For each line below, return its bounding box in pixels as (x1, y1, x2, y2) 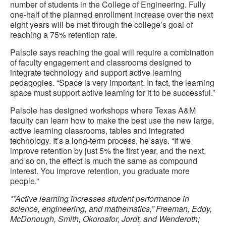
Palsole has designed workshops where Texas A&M (10, 104, 196, 117)
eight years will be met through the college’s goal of (10, 19, 193, 31)
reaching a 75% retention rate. (10, 29, 117, 41)
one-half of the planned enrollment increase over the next (10, 9, 213, 21)
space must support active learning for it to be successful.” (10, 87, 215, 99)
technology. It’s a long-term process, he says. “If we (10, 135, 191, 147)
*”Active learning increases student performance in (10, 193, 189, 205)
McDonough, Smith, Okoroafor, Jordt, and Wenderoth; (10, 213, 200, 225)
